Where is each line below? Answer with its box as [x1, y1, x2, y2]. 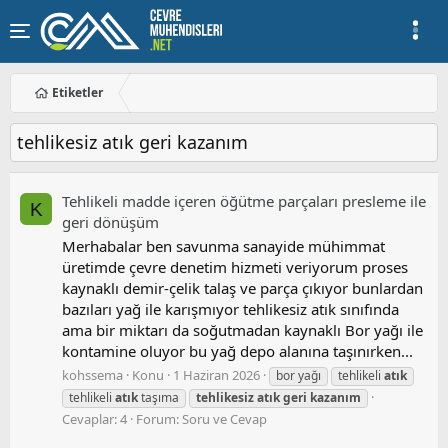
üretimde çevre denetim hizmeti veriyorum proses [62, 257, 408, 278]
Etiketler [52, 84, 104, 102]
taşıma [138, 389, 179, 406]
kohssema [62, 366, 123, 384]
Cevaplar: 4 [62, 410, 127, 428]
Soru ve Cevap [182, 410, 267, 428]
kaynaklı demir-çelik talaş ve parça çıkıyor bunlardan [62, 278, 423, 299]
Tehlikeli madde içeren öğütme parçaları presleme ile [62, 190, 426, 211]
